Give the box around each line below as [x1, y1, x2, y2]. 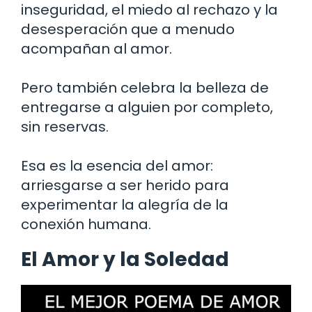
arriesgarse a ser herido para [21, 175, 229, 195]
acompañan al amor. [21, 38, 172, 58]
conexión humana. [21, 214, 151, 234]
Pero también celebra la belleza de [21, 77, 269, 97]
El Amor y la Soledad [21, 245, 229, 273]
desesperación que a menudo [21, 19, 235, 39]
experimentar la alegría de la [21, 194, 228, 214]
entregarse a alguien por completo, [21, 97, 273, 117]
